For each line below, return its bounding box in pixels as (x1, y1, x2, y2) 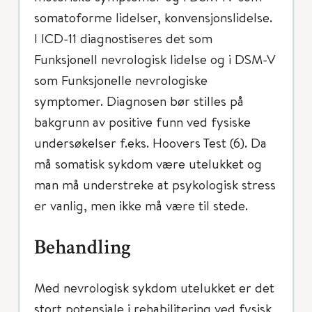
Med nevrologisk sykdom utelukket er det (34, 279, 274, 296)
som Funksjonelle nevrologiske (34, 71, 208, 88)
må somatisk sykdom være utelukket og (34, 155, 262, 172)
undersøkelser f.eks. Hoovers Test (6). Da (34, 134, 267, 151)
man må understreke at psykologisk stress (34, 175, 276, 193)
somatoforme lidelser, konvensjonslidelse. (34, 8, 272, 26)
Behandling (34, 239, 132, 260)
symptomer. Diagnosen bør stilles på (34, 92, 244, 109)
